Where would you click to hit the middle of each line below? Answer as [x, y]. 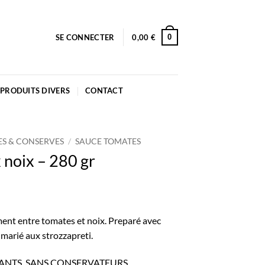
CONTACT [104, 91]
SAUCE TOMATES [108, 141]
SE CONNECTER [85, 37]
